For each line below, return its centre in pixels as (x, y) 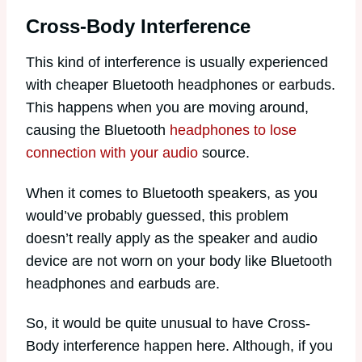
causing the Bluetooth (98, 130)
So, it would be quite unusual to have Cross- (168, 324)
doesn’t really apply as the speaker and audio (172, 238)
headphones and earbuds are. (123, 283)
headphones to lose (233, 130)
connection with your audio (112, 152)
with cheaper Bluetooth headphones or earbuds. (181, 84)
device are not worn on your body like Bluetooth (179, 261)
